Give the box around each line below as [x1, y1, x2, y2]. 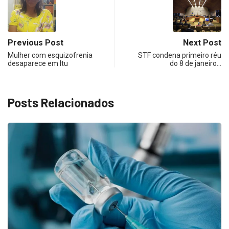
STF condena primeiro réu [138, 51, 221, 59]
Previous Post [8, 37, 63, 48]
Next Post [183, 37, 221, 48]
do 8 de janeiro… [170, 59, 221, 67]
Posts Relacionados [8, 95, 114, 110]
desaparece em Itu [8, 59, 68, 67]
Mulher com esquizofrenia [8, 51, 93, 59]
